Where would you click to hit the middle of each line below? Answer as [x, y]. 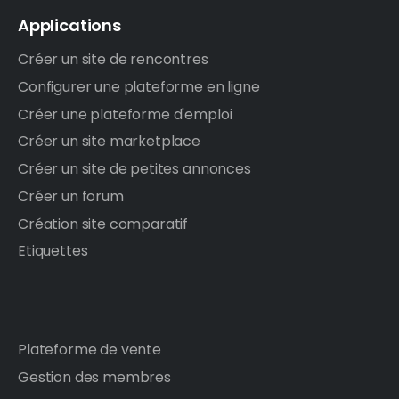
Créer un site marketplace [109, 142]
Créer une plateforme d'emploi [125, 114]
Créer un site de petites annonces [134, 169]
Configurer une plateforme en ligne [139, 86]
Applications [69, 25]
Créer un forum [71, 196]
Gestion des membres [94, 377]
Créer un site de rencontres [113, 59]
